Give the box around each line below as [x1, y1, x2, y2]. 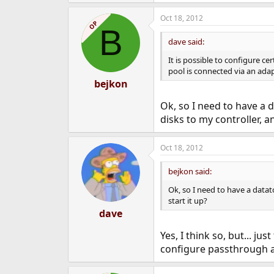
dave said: [168, 36, 204, 47]
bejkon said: [168, 166, 212, 177]
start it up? [168, 195, 207, 206]
